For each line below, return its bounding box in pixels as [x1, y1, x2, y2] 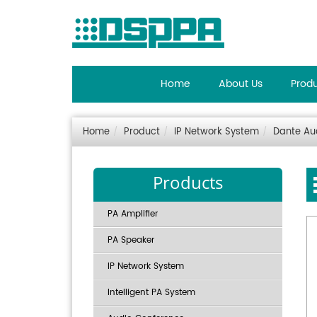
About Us [218, 76, 263, 92]
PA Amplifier [108, 207, 158, 221]
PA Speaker [108, 234, 154, 247]
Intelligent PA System [108, 286, 195, 299]
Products [153, 171, 223, 194]
